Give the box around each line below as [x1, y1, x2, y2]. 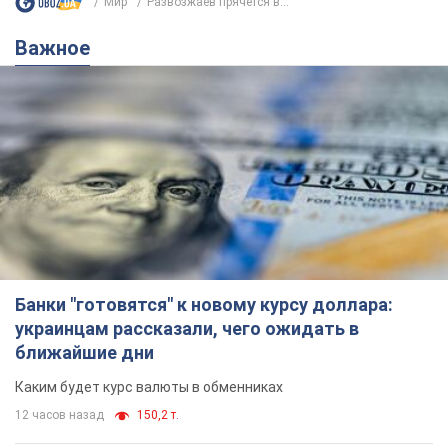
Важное [28, 35, 90, 60]
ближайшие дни [15, 342, 154, 364]
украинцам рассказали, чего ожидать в [15, 318, 359, 340]
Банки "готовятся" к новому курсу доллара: [15, 294, 393, 316]
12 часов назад [15, 408, 104, 423]
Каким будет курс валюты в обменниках [15, 379, 283, 396]
